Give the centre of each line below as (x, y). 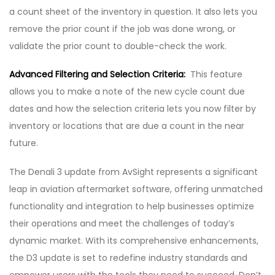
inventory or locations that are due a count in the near (127, 126)
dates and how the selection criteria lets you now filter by (133, 109)
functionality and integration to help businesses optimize (132, 206)
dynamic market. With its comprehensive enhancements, (134, 240)
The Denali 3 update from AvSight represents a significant (134, 172)
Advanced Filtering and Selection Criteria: (97, 75)
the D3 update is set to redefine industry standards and (128, 258)
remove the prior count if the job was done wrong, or (122, 29)
